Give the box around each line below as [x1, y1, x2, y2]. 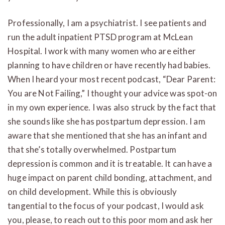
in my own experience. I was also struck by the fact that [8, 101, 216, 113]
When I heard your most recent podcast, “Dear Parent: [8, 73, 215, 84]
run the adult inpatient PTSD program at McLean [8, 31, 193, 42]
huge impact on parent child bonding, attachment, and [8, 172, 212, 183]
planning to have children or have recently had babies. [8, 59, 211, 70]
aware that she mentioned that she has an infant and [8, 130, 207, 141]
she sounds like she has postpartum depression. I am [8, 116, 205, 127]
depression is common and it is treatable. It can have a [8, 158, 212, 169]
